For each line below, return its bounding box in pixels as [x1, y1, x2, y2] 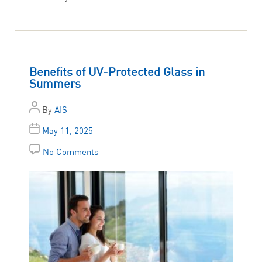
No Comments [43, 146, 98, 157]
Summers [29, 76, 81, 91]
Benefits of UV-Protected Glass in [29, 64, 205, 79]
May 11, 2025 [42, 125, 93, 136]
